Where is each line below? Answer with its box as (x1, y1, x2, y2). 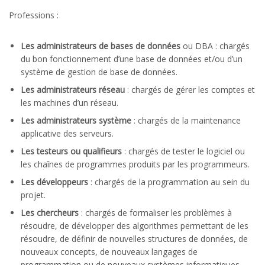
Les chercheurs (21, 206, 79, 218)
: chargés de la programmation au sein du (88, 176, 250, 188)
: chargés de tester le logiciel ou (122, 145, 245, 157)
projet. (21, 189, 46, 201)
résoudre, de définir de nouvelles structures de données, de (21, 232, 248, 244)
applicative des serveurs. (21, 127, 114, 139)
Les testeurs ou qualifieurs (21, 145, 122, 157)
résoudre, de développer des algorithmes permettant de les (21, 219, 248, 231)
